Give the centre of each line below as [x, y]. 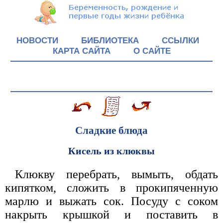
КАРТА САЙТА [81, 51]
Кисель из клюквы [111, 151]
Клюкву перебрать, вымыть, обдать [116, 174]
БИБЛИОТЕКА [110, 40]
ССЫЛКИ [180, 40]
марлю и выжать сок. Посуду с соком [111, 201]
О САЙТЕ [152, 51]
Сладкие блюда [111, 130]
